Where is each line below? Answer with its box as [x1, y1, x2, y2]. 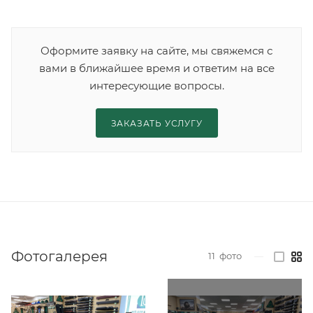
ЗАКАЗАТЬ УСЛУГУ [110, 118, 203, 129]
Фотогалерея [11, 247, 108, 265]
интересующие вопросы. [89, 79, 224, 93]
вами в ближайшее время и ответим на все [38, 61, 275, 75]
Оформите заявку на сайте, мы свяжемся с [41, 44, 272, 58]
